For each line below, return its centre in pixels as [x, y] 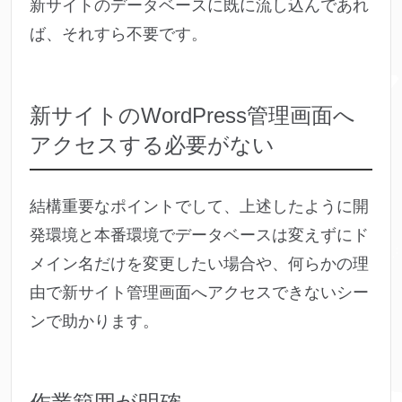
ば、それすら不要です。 [118, 35]
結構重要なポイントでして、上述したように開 [199, 207]
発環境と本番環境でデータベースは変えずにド [199, 236]
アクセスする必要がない [152, 145]
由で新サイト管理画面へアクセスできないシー [199, 293]
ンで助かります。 [94, 322]
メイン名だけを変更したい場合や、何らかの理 [199, 264]
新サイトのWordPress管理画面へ [192, 116]
